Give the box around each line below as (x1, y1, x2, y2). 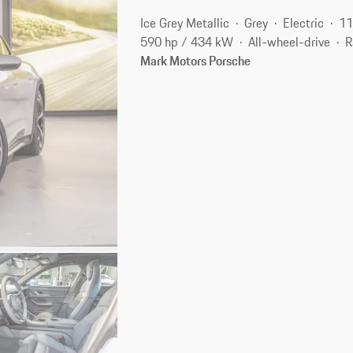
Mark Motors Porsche (140, 50, 251, 70)
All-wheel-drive (248, 32, 331, 51)
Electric (283, 13, 325, 32)
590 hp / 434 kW (140, 32, 234, 51)
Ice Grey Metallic (140, 13, 230, 32)
